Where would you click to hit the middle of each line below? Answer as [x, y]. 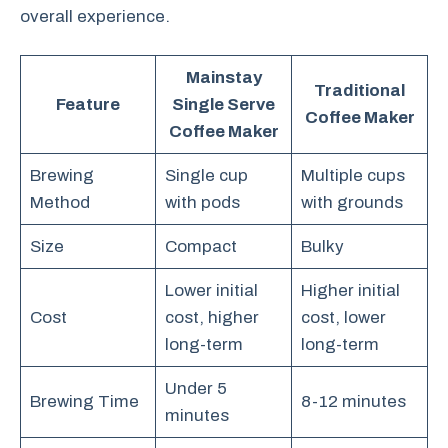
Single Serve [223, 104]
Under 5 [195, 388]
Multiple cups [352, 175]
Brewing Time [84, 401]
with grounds [351, 202]
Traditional [359, 90]
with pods [202, 202]
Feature [88, 104]
